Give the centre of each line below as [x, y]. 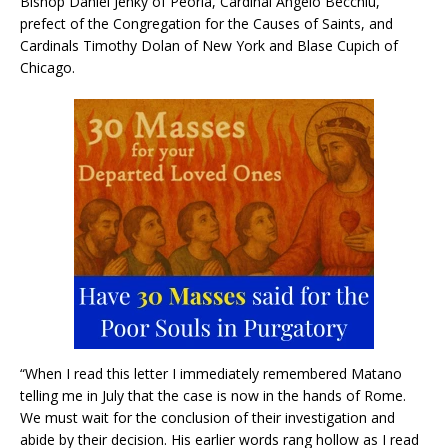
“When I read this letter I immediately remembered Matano [211, 373]
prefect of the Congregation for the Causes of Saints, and [206, 23]
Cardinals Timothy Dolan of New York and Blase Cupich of [209, 45]
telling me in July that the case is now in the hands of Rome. [213, 395]
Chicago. [47, 67]
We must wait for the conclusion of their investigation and [207, 417]
